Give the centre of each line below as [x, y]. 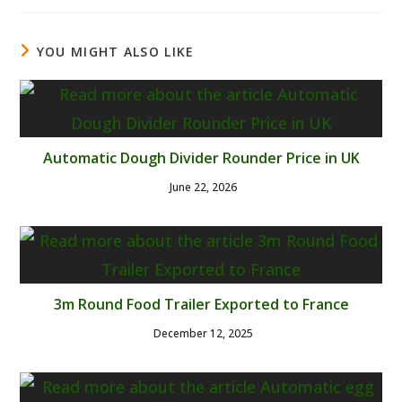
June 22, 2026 [203, 187]
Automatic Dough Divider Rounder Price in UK [201, 157]
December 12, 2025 [203, 333]
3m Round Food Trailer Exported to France [201, 304]
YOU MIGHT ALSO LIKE [115, 51]
